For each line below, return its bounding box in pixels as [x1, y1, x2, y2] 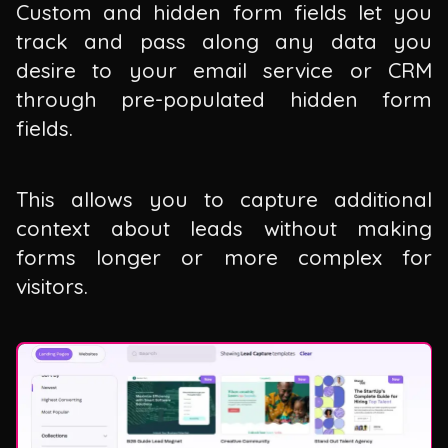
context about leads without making [16, 214, 432, 241]
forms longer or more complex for [16, 243, 432, 270]
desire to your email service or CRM [16, 57, 432, 84]
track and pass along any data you [16, 28, 432, 55]
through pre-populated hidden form [16, 86, 432, 113]
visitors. [16, 272, 88, 299]
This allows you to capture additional [16, 185, 432, 212]
